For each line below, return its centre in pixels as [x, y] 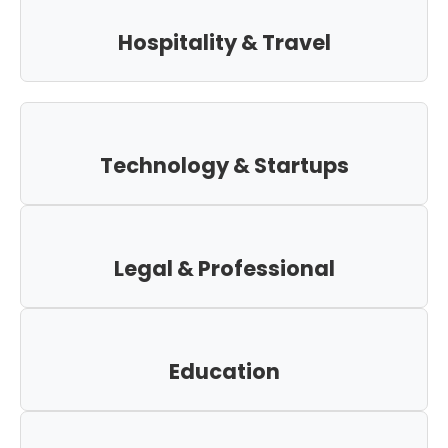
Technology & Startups [224, 166]
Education [224, 372]
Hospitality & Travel [224, 43]
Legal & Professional [224, 269]
